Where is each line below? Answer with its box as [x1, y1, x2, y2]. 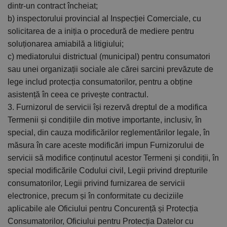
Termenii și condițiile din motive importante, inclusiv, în [8, 116, 202, 125]
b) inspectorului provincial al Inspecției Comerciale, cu [8, 14, 201, 23]
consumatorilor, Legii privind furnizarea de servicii [8, 179, 185, 188]
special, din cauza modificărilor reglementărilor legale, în [8, 128, 210, 137]
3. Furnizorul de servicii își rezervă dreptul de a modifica [8, 103, 207, 112]
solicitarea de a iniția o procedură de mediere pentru [8, 27, 194, 36]
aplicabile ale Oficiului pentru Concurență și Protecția [8, 204, 198, 213]
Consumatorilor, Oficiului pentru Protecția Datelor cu [8, 217, 194, 226]
